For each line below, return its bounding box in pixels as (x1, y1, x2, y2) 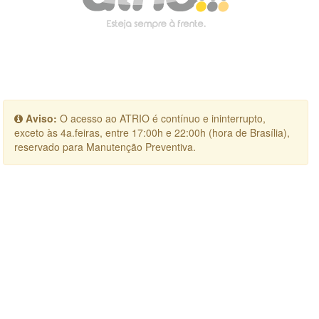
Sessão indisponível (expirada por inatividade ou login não (26, 273, 289, 288)
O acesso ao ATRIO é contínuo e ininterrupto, (57, 111, 266, 126)
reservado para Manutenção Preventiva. (14, 140, 197, 155)
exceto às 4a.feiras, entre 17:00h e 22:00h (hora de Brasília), (14, 125, 291, 140)
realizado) (26, 287, 71, 302)
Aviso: (26, 111, 58, 126)
